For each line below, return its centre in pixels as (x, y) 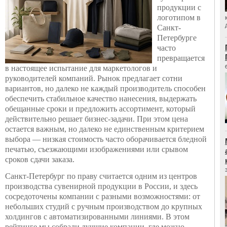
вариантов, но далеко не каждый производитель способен (105, 88)
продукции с (179, 7)
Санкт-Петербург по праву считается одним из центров (101, 176)
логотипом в (179, 17)
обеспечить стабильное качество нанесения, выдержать (101, 99)
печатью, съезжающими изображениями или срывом (97, 149)
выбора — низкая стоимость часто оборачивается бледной (106, 139)
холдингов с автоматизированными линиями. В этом (97, 217)
